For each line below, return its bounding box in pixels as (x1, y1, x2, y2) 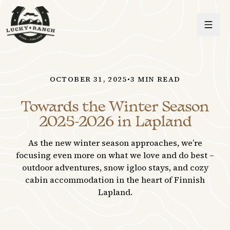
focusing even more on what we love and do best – (16, 149, 214, 161)
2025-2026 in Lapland (39, 116, 191, 130)
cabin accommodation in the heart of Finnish (25, 174, 205, 186)
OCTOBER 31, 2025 (49, 74, 127, 85)
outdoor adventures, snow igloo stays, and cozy (22, 162, 208, 174)
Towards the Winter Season (21, 101, 209, 116)
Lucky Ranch (6, 6, 57, 17)
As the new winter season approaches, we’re (28, 137, 202, 149)
